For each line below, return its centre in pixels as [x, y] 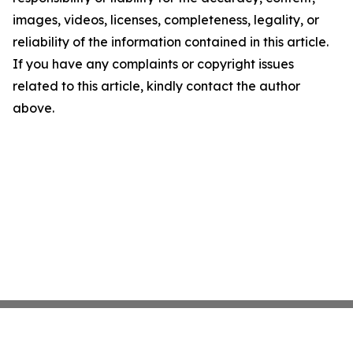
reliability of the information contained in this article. [171, 42]
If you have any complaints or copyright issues [153, 64]
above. [33, 108]
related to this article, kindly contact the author [156, 86]
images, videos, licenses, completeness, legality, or [166, 20]
